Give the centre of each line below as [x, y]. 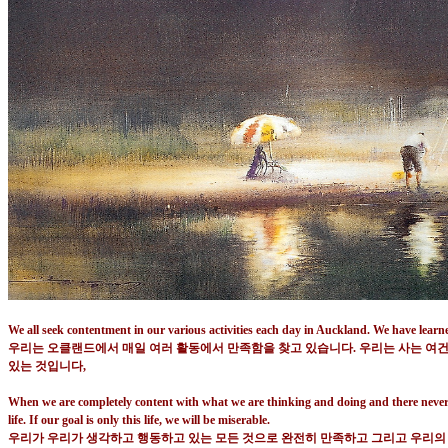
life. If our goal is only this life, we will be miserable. [139, 420]
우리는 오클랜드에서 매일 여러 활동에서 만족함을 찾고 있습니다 [180, 348]
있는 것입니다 [45, 366]
